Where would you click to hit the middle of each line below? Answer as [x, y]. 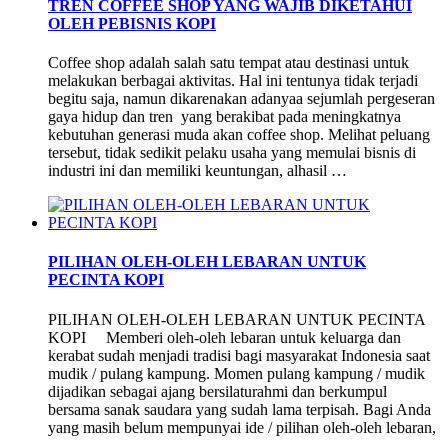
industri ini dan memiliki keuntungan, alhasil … [197, 170]
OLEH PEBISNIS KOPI [132, 23]
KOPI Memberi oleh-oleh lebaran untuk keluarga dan [224, 337]
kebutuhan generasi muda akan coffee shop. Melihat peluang [239, 134]
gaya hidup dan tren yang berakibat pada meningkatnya [224, 116]
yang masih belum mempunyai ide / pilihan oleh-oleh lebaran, [242, 427]
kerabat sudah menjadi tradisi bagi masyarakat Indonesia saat [239, 355]
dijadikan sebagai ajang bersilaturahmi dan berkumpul [217, 391]
